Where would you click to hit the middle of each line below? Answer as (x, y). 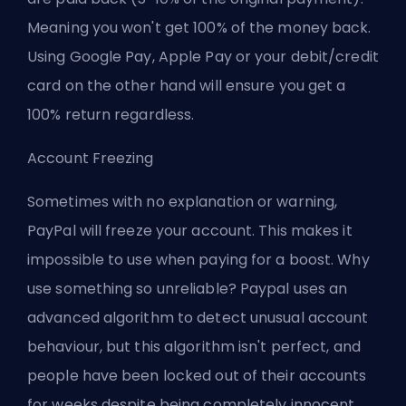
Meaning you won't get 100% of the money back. (199, 28)
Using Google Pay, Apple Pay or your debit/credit (203, 57)
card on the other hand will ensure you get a (187, 86)
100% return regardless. (111, 115)
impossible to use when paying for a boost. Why (198, 260)
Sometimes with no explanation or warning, (183, 202)
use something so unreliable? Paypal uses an (188, 289)
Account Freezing (91, 159)
